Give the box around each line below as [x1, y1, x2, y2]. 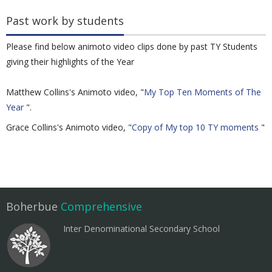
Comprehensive [61, 199, 142, 214]
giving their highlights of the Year [6, 56, 134, 68]
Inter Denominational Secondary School [63, 223, 220, 235]
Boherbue [6, 199, 61, 214]
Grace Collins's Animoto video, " [6, 121, 132, 134]
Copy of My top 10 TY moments [132, 121, 259, 134]
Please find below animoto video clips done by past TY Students [6, 41, 257, 53]
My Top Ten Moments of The [144, 86, 261, 98]
